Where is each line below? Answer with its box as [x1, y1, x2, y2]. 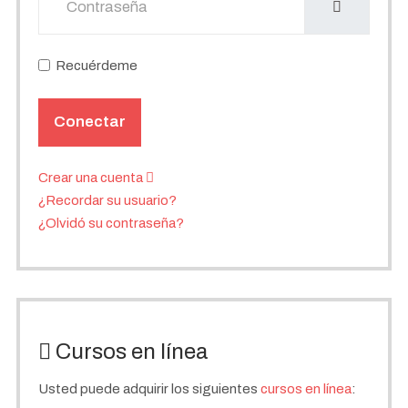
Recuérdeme [55, 58, 138, 74]
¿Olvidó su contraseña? [38, 216, 184, 231]
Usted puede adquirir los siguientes [38, 381, 260, 396]
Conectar [54, 113, 126, 131]
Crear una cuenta [38, 170, 146, 186]
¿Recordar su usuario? [38, 193, 177, 209]
